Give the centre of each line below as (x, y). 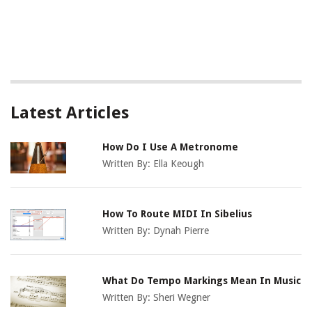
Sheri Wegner (182, 298)
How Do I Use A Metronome (171, 147)
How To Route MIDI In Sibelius (178, 214)
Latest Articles (70, 113)
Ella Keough (179, 164)
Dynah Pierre (181, 231)
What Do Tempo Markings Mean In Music (202, 281)
